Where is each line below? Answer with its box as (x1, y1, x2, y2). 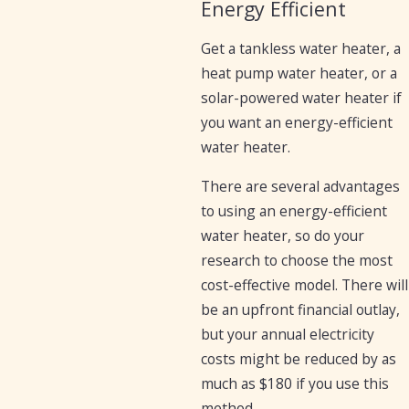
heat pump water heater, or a (201, 63, 398, 84)
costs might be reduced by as (201, 348, 397, 369)
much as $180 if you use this (201, 372, 390, 393)
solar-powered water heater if (201, 88, 403, 109)
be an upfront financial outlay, (201, 299, 401, 320)
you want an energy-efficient (201, 112, 393, 133)
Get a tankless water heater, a (201, 38, 402, 59)
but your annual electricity (201, 323, 375, 344)
